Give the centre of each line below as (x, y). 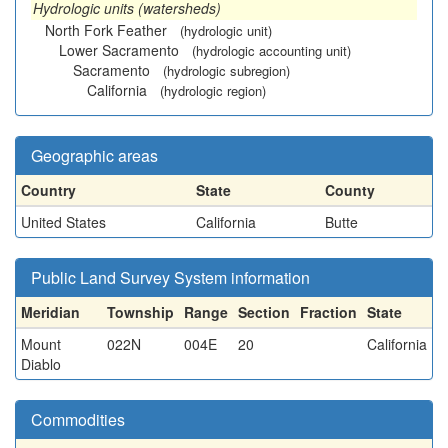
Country (48, 190)
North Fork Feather (106, 30)
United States (63, 222)
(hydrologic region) (213, 90)
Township (140, 312)
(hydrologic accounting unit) (271, 50)
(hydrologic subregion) (226, 70)
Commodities (78, 419)
